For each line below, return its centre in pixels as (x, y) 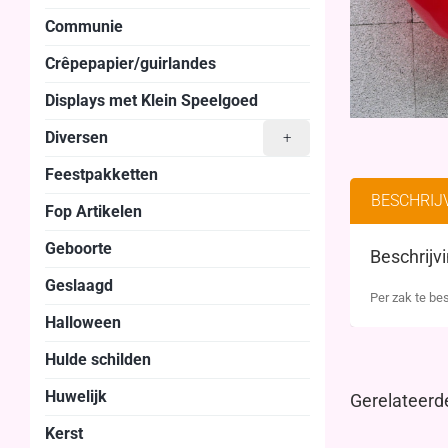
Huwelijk (76, 396)
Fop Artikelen (93, 211)
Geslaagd (79, 285)
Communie (84, 26)
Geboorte (78, 248)
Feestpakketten (101, 174)
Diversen (76, 137)
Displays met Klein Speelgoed (151, 100)
